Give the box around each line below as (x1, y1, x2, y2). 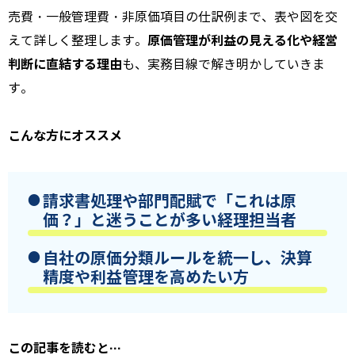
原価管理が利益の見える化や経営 (147, 32, 338, 50)
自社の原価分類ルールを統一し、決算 (43, 248, 312, 269)
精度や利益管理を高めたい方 (43, 267, 249, 288)
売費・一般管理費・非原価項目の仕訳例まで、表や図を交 (8, 10, 338, 25)
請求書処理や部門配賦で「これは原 (43, 191, 296, 212)
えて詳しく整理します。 (8, 33, 147, 49)
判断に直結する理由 (8, 56, 122, 74)
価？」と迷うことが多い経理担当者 (43, 210, 296, 231)
